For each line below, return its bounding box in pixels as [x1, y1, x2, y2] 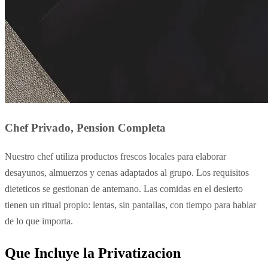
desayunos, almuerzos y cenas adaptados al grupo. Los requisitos [5, 167, 249, 178]
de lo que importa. [5, 216, 73, 227]
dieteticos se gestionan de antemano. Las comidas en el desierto [5, 184, 243, 194]
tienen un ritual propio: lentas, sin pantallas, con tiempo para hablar [5, 200, 256, 211]
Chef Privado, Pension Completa [5, 121, 166, 135]
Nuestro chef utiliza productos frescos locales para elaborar [5, 151, 226, 162]
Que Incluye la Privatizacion [5, 245, 181, 261]
